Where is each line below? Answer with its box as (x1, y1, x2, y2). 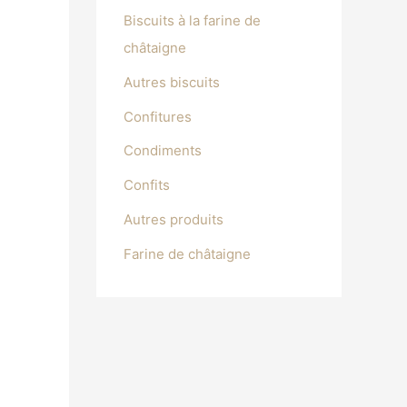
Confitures (124, 107, 192, 125)
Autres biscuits (124, 73, 220, 91)
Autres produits (124, 210, 223, 228)
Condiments (124, 142, 202, 160)
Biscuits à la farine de (124, 12, 261, 30)
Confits (124, 176, 170, 194)
